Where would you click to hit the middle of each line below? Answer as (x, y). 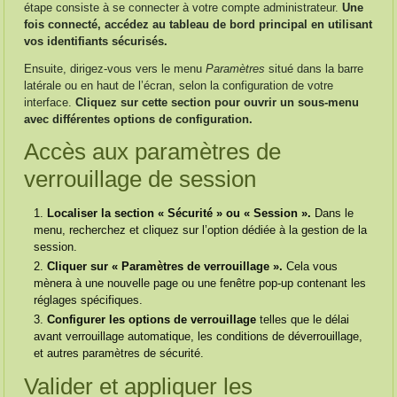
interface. (50, 102)
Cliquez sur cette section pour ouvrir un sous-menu (218, 102)
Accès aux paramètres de (153, 152)
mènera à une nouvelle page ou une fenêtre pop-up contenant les (200, 283)
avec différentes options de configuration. (139, 119)
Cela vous (311, 266)
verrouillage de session (140, 179)
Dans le (333, 213)
